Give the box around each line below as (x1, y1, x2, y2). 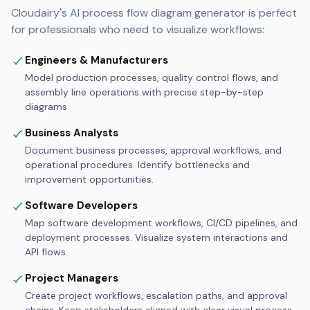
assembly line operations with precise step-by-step (25, 86, 264, 99)
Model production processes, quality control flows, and (25, 71, 278, 84)
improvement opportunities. (25, 173, 154, 186)
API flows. (25, 246, 68, 259)
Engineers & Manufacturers (25, 53, 168, 68)
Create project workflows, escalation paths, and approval (25, 289, 287, 302)
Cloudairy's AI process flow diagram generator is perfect (11, 6, 297, 21)
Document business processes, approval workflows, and (25, 144, 282, 157)
